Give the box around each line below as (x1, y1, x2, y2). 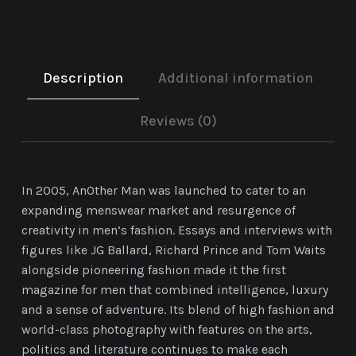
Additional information (158, 69, 313, 87)
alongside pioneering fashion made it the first (21, 262, 286, 278)
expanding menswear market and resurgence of (21, 203, 296, 219)
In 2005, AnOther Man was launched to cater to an (21, 183, 306, 199)
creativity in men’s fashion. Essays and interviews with (21, 222, 332, 238)
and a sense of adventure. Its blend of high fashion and (21, 302, 335, 318)
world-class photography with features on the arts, (21, 322, 312, 338)
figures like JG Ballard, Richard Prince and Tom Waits (21, 242, 326, 258)
